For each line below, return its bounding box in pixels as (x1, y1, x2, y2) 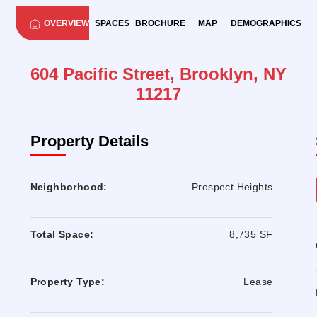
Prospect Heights (192, 181, 273, 193)
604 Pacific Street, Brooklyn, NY (30, 64, 287, 84)
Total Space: (30, 229, 94, 241)
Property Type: (30, 276, 105, 288)
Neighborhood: (30, 181, 108, 193)
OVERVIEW (44, 18, 90, 28)
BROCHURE (134, 18, 185, 28)
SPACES (94, 18, 129, 28)
